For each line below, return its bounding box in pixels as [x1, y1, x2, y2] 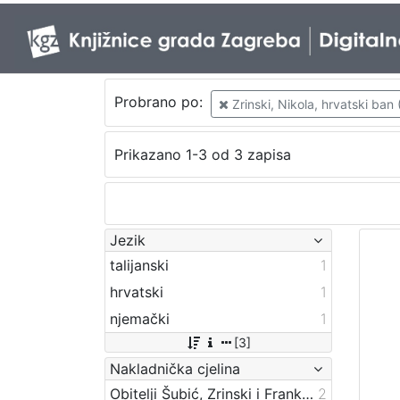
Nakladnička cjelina [110, 359, 240, 378]
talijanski [110, 255, 169, 274]
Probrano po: [113, 93, 207, 112]
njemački [110, 309, 170, 328]
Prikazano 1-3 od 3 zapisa [113, 146, 291, 164]
